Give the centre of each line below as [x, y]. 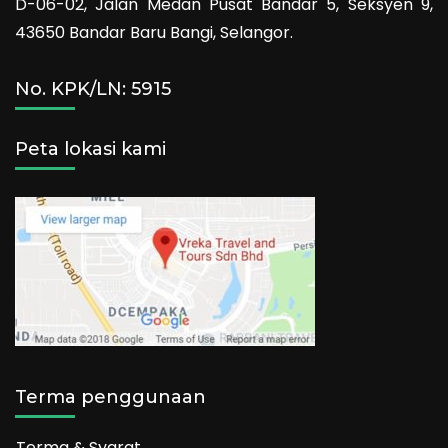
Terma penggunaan [110, 397]
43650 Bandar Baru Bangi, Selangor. [154, 33]
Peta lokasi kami [90, 149]
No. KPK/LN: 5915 [93, 89]
